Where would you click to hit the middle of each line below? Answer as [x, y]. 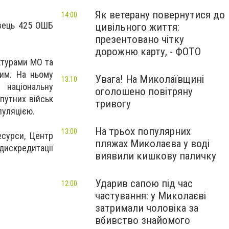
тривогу [113, 104]
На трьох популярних [143, 131]
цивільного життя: [137, 27]
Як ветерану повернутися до [160, 15]
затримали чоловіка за [147, 208]
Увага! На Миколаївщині [150, 79]
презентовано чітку [140, 39]
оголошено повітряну [144, 91]
